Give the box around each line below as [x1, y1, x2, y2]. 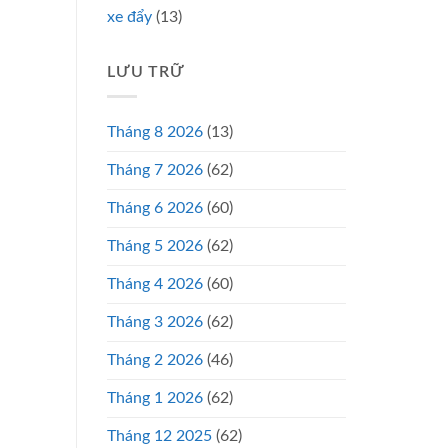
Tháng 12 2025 [107, 428, 212, 445]
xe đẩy [107, 8, 152, 25]
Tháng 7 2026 [107, 162, 203, 179]
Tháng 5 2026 [107, 238, 203, 255]
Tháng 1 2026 [107, 390, 203, 407]
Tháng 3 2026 [107, 314, 203, 331]
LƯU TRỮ [107, 63, 185, 80]
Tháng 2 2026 [107, 352, 203, 369]
